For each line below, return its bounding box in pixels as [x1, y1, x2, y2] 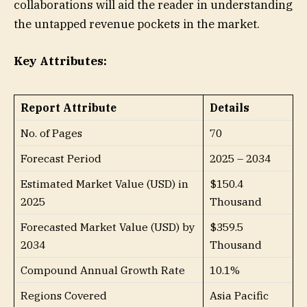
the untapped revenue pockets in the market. [14, 16, 260, 32]
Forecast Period [21, 151, 101, 166]
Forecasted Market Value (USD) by [21, 220, 195, 234]
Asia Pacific [210, 288, 269, 303]
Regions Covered [21, 288, 107, 303]
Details [210, 101, 249, 115]
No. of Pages [21, 126, 82, 140]
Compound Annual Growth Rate [21, 263, 185, 278]
